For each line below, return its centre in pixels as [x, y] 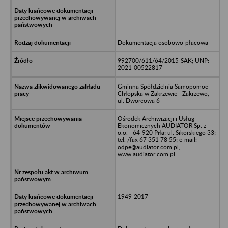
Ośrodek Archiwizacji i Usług [156, 118]
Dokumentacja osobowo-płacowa [163, 42]
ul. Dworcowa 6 [138, 100]
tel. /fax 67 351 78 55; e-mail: [157, 139]
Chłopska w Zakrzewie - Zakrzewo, [163, 93]
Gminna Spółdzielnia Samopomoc [163, 86]
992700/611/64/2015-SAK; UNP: [163, 60]
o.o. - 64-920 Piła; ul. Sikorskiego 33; [166, 132]
